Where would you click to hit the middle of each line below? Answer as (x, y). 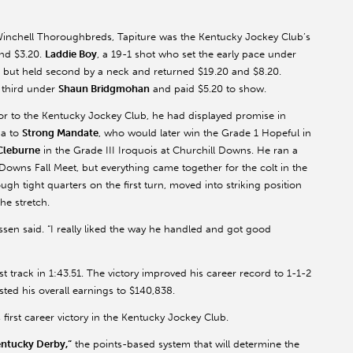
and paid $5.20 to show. (208, 89)
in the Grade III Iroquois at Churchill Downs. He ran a (169, 150)
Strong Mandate (60, 133)
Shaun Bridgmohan (104, 89)
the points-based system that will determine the (186, 344)
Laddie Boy (71, 54)
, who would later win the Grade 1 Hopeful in (205, 133)
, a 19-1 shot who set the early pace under (197, 54)
